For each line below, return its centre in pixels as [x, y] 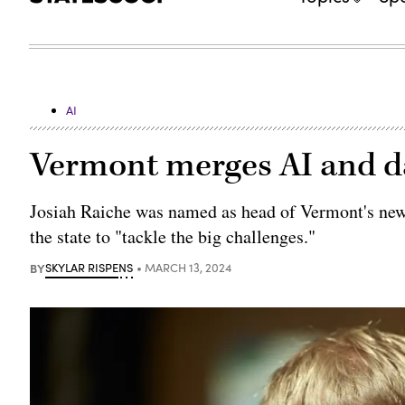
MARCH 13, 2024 [188, 267]
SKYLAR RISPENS [89, 267]
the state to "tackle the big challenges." [173, 236]
